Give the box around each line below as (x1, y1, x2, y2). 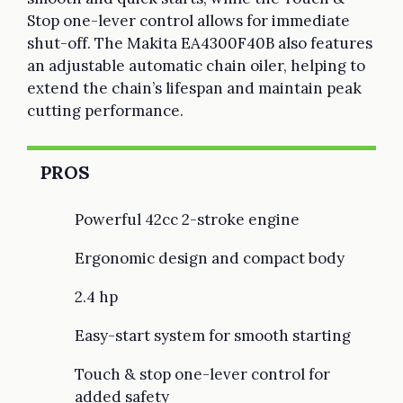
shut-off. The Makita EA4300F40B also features (27, 33, 372, 54)
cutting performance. (27, 101, 184, 121)
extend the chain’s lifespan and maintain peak (27, 78, 362, 99)
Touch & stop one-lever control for (75, 364, 330, 385)
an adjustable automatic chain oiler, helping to (27, 56, 365, 76)
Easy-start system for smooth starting (75, 326, 351, 346)
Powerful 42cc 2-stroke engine (75, 210, 300, 230)
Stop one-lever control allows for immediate (27, 11, 350, 31)
